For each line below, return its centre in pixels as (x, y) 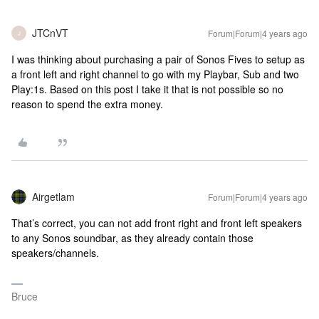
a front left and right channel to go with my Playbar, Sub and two (155, 74)
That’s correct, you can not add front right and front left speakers (157, 223)
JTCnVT (50, 33)
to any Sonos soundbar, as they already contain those (132, 238)
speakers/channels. (57, 253)
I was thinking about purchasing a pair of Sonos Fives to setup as (158, 59)
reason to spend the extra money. (89, 104)
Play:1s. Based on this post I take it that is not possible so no (147, 89)
